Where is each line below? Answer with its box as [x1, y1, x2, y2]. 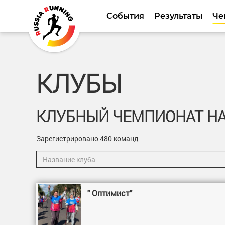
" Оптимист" [87, 188, 133, 198]
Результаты [154, 11, 202, 21]
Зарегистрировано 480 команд [36, 134, 139, 143]
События [106, 11, 144, 21]
